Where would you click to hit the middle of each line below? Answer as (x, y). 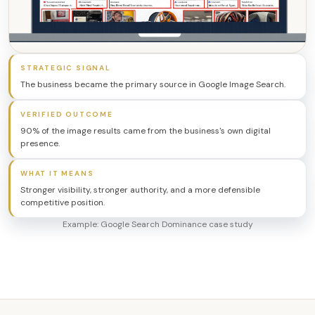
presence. (40, 144)
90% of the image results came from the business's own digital (146, 131)
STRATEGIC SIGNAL (66, 68)
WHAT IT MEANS (57, 174)
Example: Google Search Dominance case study (157, 225)
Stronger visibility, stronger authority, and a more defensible (140, 190)
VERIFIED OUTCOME (67, 115)
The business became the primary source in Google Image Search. (153, 85)
